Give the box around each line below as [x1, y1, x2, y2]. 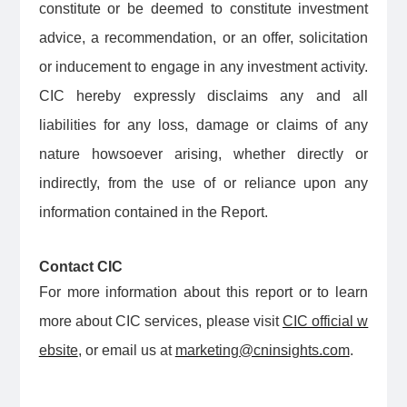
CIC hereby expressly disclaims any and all [38, 88, 369, 104]
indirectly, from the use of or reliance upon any [38, 175, 369, 192]
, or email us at [77, 342, 175, 359]
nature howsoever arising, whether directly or [38, 146, 369, 163]
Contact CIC [38, 259, 126, 275]
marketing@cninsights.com [174, 342, 350, 359]
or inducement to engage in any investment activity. [38, 59, 369, 75]
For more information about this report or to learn [38, 284, 369, 301]
